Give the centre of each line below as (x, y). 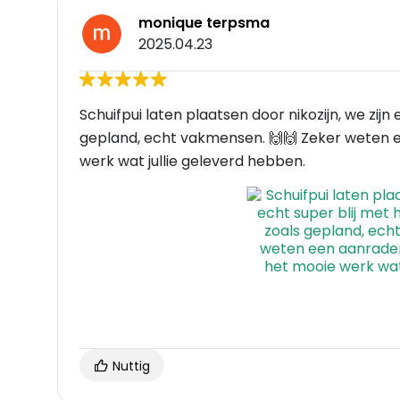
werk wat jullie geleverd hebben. (192, 162)
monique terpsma (204, 23)
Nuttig (129, 367)
